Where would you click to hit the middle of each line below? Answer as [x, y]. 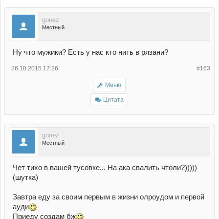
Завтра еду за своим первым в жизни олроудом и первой [109, 197]
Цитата [113, 100]
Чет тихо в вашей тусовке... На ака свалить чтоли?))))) [105, 168]
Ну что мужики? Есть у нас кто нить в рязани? [90, 53]
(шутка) [25, 178]
